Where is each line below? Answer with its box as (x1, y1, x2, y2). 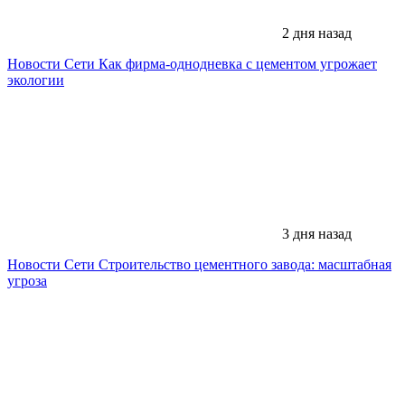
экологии (7, 71, 64, 88)
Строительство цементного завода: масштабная (99, 256, 391, 272)
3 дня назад (278, 225, 352, 241)
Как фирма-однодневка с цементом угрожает (99, 55, 377, 71)
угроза (7, 272, 47, 288)
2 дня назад (278, 24, 352, 41)
